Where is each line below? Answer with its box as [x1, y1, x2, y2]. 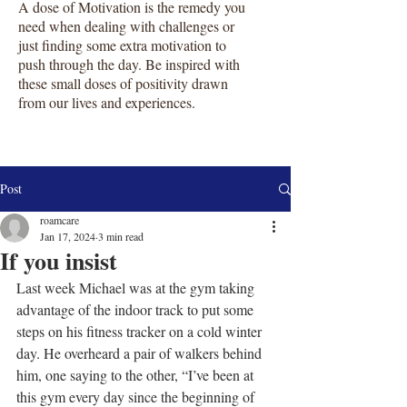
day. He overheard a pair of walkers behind [16, 343, 265, 362]
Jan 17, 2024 [40, 229, 95, 243]
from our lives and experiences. [18, 93, 195, 112]
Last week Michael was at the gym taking [16, 278, 258, 297]
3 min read [98, 229, 144, 243]
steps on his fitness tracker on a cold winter [16, 322, 265, 341]
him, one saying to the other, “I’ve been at [16, 365, 257, 384]
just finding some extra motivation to [18, 35, 226, 55]
